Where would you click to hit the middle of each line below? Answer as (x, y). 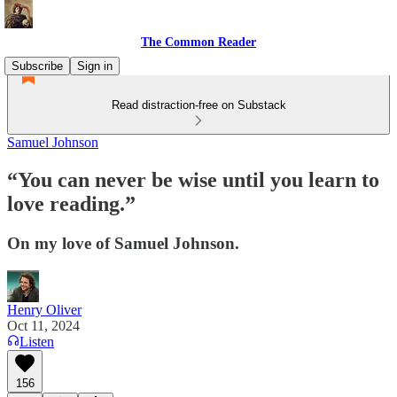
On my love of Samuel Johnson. (123, 243)
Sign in (95, 66)
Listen (37, 341)
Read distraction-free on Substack (198, 105)
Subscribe (37, 66)
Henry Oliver (44, 309)
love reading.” (71, 203)
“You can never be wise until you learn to (193, 179)
